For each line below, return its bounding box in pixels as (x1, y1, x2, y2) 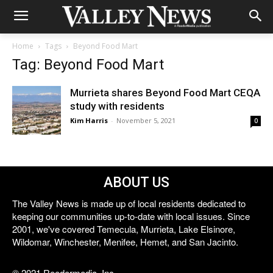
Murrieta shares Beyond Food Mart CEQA (70, 87, 260, 99)
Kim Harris (70, 116, 108, 125)
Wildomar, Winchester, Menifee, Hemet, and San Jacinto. (12, 235, 238, 248)
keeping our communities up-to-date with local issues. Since (12, 210, 250, 222)
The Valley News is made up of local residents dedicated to (12, 197, 246, 210)
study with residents (70, 100, 165, 112)
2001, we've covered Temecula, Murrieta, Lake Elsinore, (12, 222, 235, 235)
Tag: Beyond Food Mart (12, 56, 164, 73)
